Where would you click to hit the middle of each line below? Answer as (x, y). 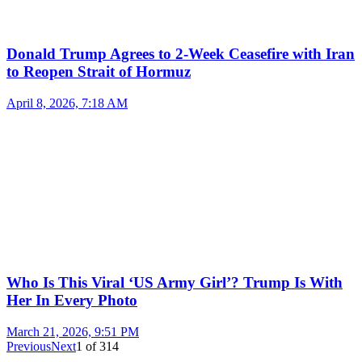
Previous (29, 347)
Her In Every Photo (72, 301)
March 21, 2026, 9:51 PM (73, 332)
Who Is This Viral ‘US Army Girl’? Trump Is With (175, 283)
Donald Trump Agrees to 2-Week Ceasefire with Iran (181, 53)
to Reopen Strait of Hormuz (99, 71)
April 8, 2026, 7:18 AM (67, 103)
